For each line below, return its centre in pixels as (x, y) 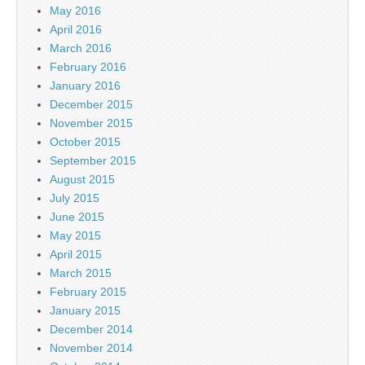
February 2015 (88, 292)
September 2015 (93, 161)
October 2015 (85, 142)
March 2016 (81, 48)
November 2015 (91, 123)
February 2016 (88, 67)
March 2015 (81, 273)
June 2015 (77, 217)
